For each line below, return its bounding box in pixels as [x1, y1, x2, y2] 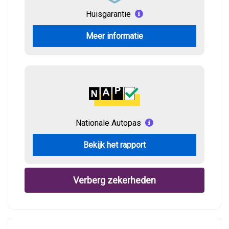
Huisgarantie [86, 9, 131, 19]
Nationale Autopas [76, 118, 141, 128]
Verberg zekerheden [73, 175, 156, 186]
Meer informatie [86, 31, 143, 41]
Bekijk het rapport [83, 140, 146, 150]
